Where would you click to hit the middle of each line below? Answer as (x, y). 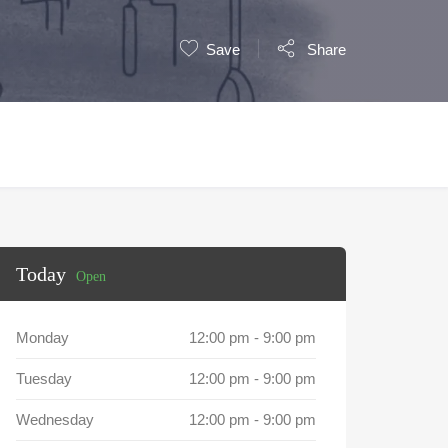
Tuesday (44, 378)
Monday (42, 337)
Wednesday (55, 419)
